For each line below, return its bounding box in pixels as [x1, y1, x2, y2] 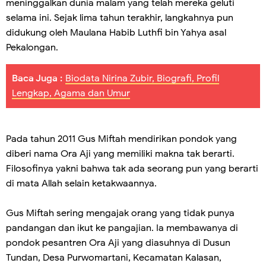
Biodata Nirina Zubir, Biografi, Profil [65, 72, 219, 84]
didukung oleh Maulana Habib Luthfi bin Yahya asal [6, 27, 226, 39]
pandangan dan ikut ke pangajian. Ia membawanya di [6, 222, 238, 234]
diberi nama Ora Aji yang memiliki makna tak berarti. [6, 148, 235, 160]
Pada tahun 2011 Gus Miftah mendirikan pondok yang [6, 133, 237, 145]
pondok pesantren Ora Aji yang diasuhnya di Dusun [6, 237, 230, 249]
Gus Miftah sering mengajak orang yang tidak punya [6, 207, 235, 219]
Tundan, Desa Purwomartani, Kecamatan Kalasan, [6, 252, 221, 264]
